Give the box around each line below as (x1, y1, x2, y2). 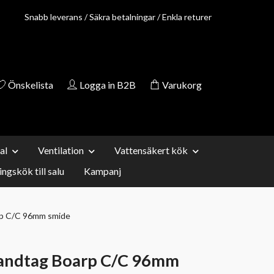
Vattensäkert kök (114, 144, 188, 156)
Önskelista (8, 78, 53, 91)
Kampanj (84, 165, 121, 177)
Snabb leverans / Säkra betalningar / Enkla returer (24, 12, 212, 22)
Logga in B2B (80, 78, 136, 91)
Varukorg (162, 78, 202, 91)
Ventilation (38, 144, 84, 156)
